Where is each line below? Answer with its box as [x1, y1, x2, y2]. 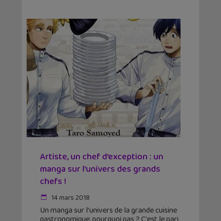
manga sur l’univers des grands [40, 162, 160, 177]
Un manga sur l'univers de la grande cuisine [40, 204, 177, 217]
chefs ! [40, 175, 66, 189]
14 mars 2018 [50, 192, 90, 204]
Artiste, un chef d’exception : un [40, 150, 163, 164]
